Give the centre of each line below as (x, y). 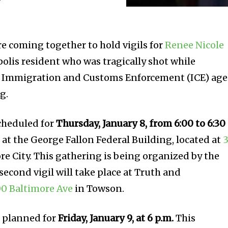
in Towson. (99, 188)
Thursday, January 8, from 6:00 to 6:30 (141, 123)
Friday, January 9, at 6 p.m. (116, 218)
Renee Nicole (195, 45)
